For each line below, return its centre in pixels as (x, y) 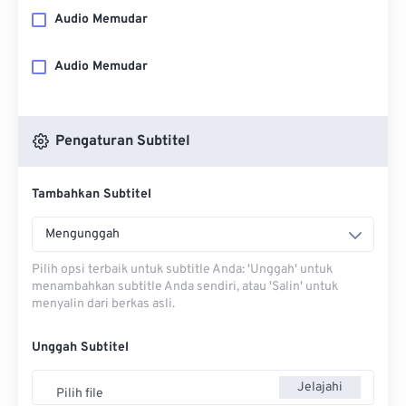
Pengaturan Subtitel (121, 141)
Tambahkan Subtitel (92, 194)
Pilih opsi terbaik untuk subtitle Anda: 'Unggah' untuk (182, 270)
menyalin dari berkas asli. (103, 304)
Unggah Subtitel (80, 348)
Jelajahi (320, 387)
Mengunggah (82, 234)
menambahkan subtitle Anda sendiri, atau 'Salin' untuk (185, 287)
